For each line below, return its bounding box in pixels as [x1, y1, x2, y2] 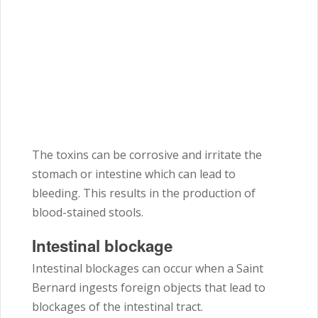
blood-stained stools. [32, 204, 143, 221]
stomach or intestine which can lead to [32, 166, 236, 182]
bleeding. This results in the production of [32, 185, 256, 202]
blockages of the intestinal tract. [32, 299, 206, 315]
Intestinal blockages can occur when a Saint [32, 261, 263, 277]
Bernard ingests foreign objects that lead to [32, 280, 265, 296]
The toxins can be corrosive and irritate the [32, 147, 262, 163]
